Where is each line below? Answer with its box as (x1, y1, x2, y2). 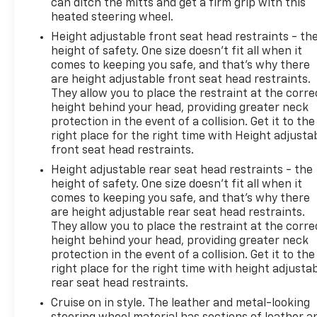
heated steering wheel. (51, 11, 174, 23)
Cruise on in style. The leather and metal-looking (51, 297, 311, 309)
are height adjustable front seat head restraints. (51, 74, 311, 86)
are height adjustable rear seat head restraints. (51, 207, 306, 219)
